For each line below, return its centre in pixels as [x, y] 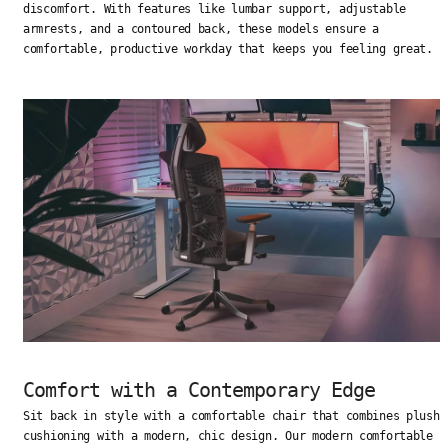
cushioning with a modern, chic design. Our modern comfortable [228, 436]
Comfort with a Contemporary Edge [199, 390]
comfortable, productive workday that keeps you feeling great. [228, 49]
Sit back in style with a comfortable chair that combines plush [231, 416]
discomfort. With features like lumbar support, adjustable [215, 9]
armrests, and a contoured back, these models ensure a [201, 29]
